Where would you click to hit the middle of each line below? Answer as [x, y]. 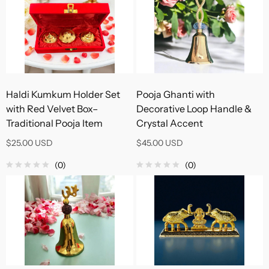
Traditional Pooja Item [54, 123]
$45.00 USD [159, 143]
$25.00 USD [29, 143]
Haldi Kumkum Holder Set [63, 94]
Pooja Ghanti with [175, 94]
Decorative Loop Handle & [194, 109]
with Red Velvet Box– [52, 109]
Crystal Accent [169, 123]
